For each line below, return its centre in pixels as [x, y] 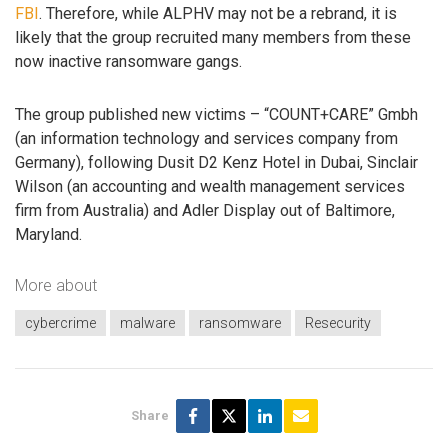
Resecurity [338, 322]
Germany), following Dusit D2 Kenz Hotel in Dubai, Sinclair [216, 162]
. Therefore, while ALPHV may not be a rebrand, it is [218, 13]
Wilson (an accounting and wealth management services [210, 186]
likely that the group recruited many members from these [213, 37]
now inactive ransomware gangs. [128, 61]
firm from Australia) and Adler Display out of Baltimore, [205, 210]
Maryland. [48, 234]
